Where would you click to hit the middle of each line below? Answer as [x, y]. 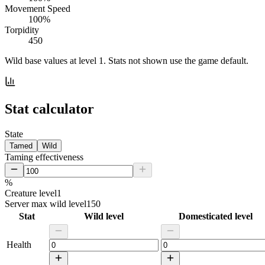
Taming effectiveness [44, 157]
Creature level [31, 193]
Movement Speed [38, 8]
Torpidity [22, 30]
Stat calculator [49, 109]
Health [19, 244]
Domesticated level [216, 216]
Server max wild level [46, 203]
